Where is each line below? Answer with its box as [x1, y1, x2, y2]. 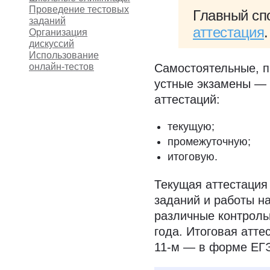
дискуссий [29, 39, 74, 49]
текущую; [168, 121, 215, 133]
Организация [29, 27, 87, 37]
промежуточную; [168, 136, 251, 148]
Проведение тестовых [29, 4, 129, 14]
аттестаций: [154, 93, 220, 106]
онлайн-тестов [29, 61, 94, 72]
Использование [29, 50, 99, 60]
